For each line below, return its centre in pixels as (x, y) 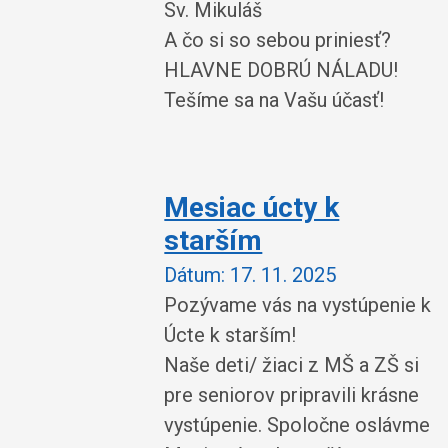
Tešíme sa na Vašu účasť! (274, 100)
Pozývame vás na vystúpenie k (298, 304)
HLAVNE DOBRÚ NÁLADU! (281, 70)
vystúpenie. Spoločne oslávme (297, 424)
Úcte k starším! (230, 334)
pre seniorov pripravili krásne (292, 394)
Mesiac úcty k (252, 207)
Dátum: (195, 274)
